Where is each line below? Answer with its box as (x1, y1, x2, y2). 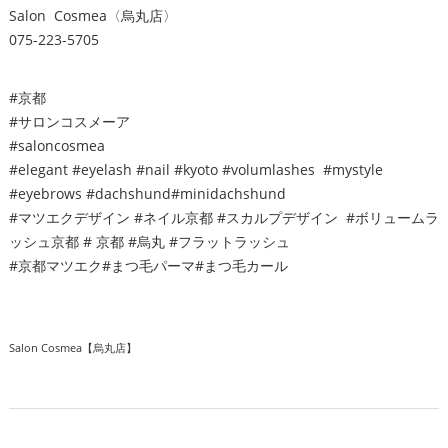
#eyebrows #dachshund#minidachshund (8, 184, 290, 204)
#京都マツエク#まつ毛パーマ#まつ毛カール (8, 256, 288, 276)
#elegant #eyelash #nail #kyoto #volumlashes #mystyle (8, 160, 383, 180)
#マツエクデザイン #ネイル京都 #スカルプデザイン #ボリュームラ (8, 208, 439, 228)
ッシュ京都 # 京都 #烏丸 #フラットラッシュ (8, 232, 290, 252)
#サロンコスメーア (8, 112, 130, 132)
